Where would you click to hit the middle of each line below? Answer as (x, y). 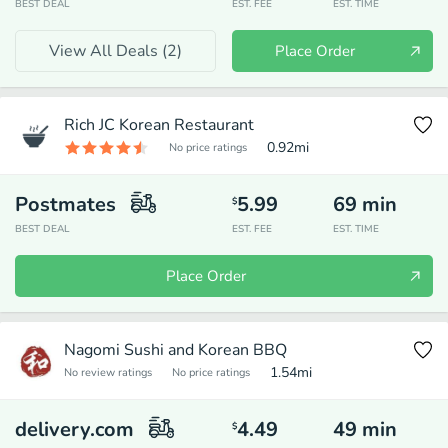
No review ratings (108, 372)
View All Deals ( (108, 51)
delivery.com (74, 429)
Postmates (65, 204)
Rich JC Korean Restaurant (159, 125)
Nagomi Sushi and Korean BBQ (175, 350)
